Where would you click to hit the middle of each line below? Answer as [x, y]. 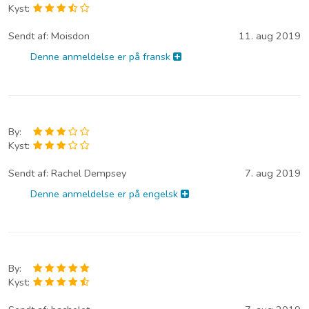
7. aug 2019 [273, 173]
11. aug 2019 [270, 36]
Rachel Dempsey [89, 173]
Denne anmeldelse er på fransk [102, 57]
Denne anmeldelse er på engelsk [106, 193]
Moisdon [70, 36]
